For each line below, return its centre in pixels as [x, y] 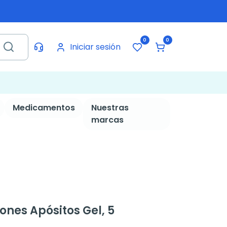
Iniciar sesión [95, 47]
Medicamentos [44, 108]
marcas [107, 120]
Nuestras [110, 108]
